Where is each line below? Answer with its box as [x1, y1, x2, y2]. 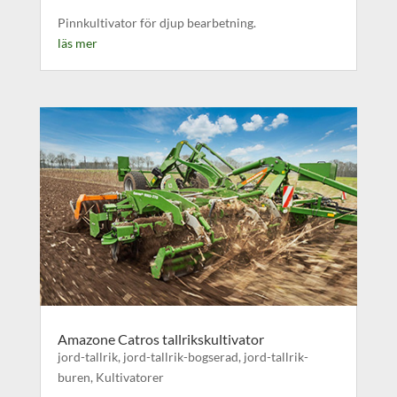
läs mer [57, 35, 97, 51]
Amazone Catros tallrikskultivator [57, 330, 264, 347]
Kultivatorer [95, 369, 164, 385]
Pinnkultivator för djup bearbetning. [57, 14, 256, 30]
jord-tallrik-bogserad [122, 348, 238, 364]
